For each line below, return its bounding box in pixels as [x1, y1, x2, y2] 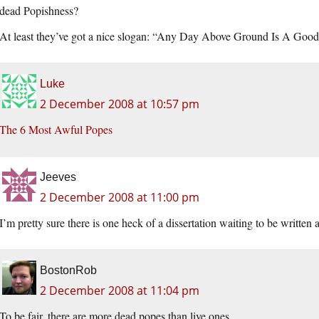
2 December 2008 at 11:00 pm [40, 189, 199, 206]
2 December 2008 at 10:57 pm [40, 96, 199, 113]
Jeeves [40, 171, 76, 184]
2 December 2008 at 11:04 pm [40, 283, 199, 299]
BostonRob [40, 264, 97, 277]
